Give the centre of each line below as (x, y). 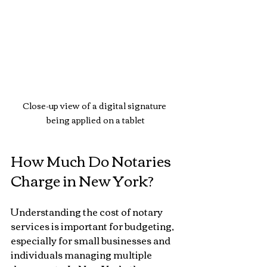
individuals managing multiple (82, 254)
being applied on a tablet (95, 119)
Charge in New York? (82, 180)
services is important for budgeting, (93, 226)
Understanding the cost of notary (88, 211)
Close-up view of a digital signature (95, 105)
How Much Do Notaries (92, 160)
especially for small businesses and (91, 240)
